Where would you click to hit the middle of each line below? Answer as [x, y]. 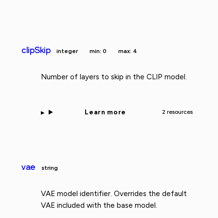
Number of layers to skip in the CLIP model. [114, 77]
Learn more [105, 112]
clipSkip [36, 50]
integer [67, 51]
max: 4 [127, 51]
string [50, 168]
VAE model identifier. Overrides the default [114, 194]
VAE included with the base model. [99, 206]
